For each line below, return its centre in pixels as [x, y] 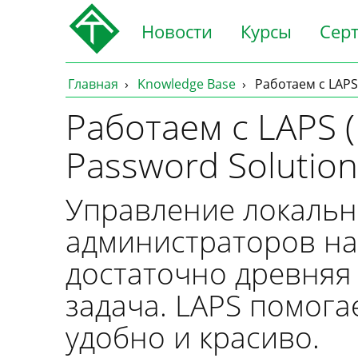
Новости [177, 31]
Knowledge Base [187, 84]
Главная [93, 84]
